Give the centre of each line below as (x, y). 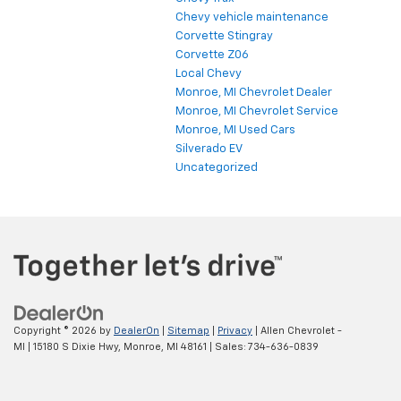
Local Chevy (209, 74)
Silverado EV (209, 149)
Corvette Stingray (224, 37)
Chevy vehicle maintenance (252, 18)
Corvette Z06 (212, 55)
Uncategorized (217, 168)
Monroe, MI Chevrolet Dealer (254, 93)
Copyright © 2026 (56, 330)
